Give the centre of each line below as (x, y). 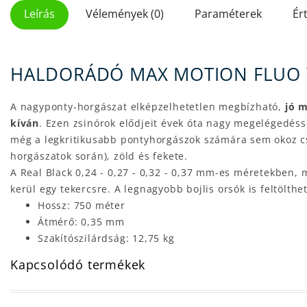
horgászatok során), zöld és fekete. (99, 156)
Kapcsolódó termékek (78, 264)
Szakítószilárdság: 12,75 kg (106, 238)
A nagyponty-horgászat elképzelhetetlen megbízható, (148, 106)
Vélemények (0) (125, 14)
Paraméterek (228, 14)
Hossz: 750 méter (82, 205)
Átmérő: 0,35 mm (81, 221)
